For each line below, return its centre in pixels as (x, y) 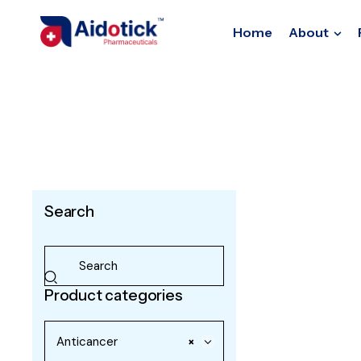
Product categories (114, 296)
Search (69, 212)
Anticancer (87, 342)
